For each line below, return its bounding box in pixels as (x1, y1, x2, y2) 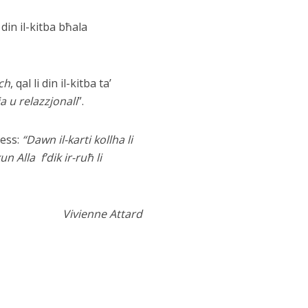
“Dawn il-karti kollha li (19, 132, 133, 147)
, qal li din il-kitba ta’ (10, 76, 111, 91)
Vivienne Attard (63, 206, 143, 221)
